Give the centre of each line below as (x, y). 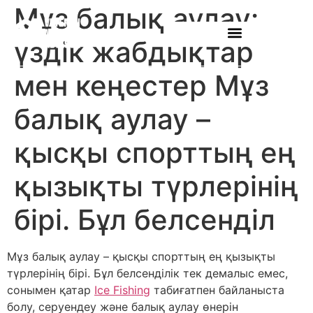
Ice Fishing (122, 290)
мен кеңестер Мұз (141, 86)
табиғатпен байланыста (217, 290)
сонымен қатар (51, 290)
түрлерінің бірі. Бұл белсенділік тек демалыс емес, (147, 273)
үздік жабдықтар (134, 52)
